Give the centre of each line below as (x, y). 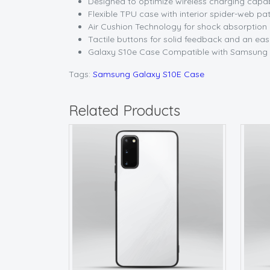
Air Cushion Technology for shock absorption (177, 27)
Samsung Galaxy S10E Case (149, 74)
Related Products (124, 111)
